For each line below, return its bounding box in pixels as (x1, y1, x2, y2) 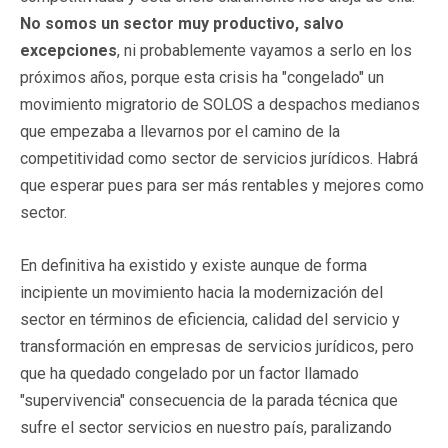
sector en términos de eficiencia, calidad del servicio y (20, 309, 400, 329)
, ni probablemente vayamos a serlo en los (117, 40, 412, 60)
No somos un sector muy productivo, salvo (20, 13, 344, 33)
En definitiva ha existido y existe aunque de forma (20, 255, 367, 275)
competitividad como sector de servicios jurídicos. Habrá (20, 148, 418, 168)
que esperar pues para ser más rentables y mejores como (20, 175, 424, 195)
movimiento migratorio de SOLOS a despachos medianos (20, 94, 420, 114)
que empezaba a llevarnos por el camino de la (20, 121, 340, 141)
